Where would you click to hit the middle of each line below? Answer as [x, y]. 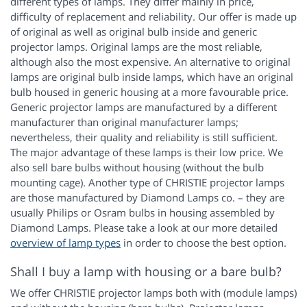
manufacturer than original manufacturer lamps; [124, 122]
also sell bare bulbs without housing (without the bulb [137, 168]
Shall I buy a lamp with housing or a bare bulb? [146, 272]
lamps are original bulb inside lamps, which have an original [152, 77]
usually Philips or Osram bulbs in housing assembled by [143, 213]
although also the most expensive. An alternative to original [150, 62]
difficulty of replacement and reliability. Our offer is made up [153, 17]
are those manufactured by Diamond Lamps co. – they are [147, 198]
